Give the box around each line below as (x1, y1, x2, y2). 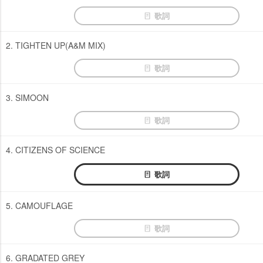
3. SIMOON (6, 91, 49, 103)
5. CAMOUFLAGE (6, 199, 73, 211)
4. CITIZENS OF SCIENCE (6, 143, 105, 156)
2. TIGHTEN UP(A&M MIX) (6, 39, 106, 51)
